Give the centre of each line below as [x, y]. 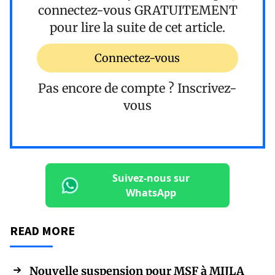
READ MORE [42, 231]
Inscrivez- [207, 88]
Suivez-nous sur [151, 178]
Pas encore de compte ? [108, 88]
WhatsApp [151, 193]
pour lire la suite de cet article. [137, 27]
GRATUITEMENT [186, 10]
